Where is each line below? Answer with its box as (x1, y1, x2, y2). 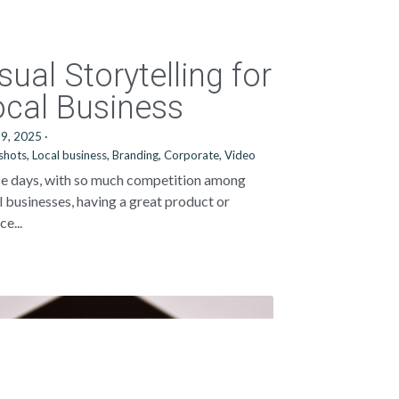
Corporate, (164, 148, 223, 162)
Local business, (32, 148, 110, 162)
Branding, (112, 148, 162, 162)
